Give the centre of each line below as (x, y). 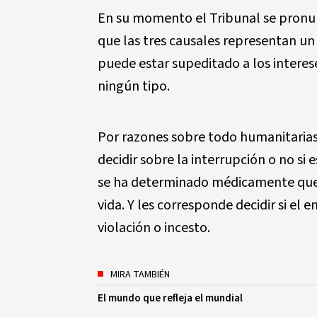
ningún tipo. (134, 86)
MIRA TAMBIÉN (140, 275)
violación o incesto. (154, 228)
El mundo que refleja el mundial (170, 298)
